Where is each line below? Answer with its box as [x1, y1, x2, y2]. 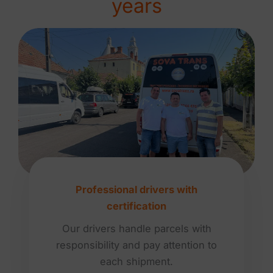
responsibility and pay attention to [56, 239, 217, 252]
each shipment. [100, 255, 173, 268]
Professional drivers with [76, 183, 197, 196]
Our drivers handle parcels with [62, 222, 211, 235]
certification [107, 200, 166, 213]
